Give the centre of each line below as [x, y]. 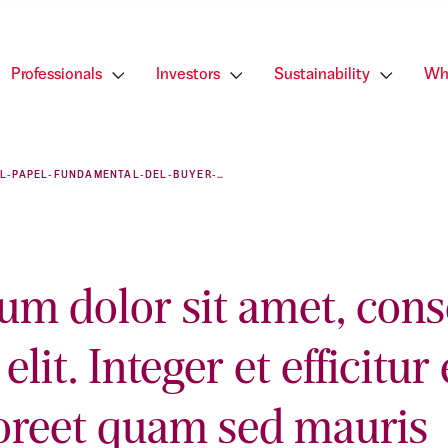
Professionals [56, 75]
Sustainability [322, 75]
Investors [188, 75]
